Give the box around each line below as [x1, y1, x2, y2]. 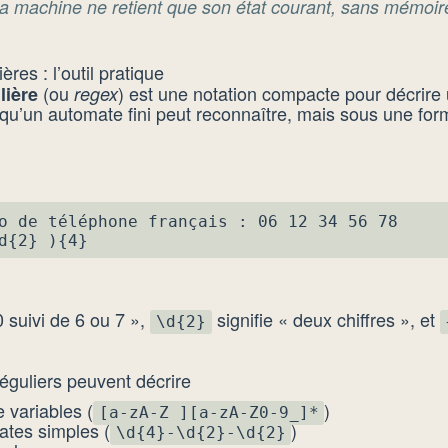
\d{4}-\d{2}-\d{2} [115, 423, 286, 443]
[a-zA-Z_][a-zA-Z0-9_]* [98, 403, 319, 423]
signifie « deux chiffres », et [211, 306, 440, 333]
